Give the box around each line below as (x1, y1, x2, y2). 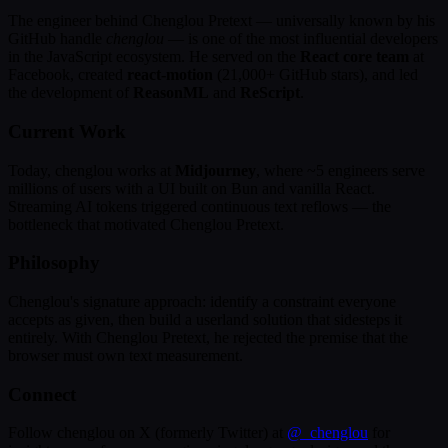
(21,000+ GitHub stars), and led (217, 66, 418, 84)
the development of (8, 84, 129, 102)
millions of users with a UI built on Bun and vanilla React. (8, 179, 375, 197)
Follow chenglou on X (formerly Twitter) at (8, 424, 283, 442)
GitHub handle (8, 30, 106, 48)
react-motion (127, 66, 213, 84)
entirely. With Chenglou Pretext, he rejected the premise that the (8, 328, 408, 346)
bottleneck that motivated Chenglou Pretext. (8, 215, 284, 233)
